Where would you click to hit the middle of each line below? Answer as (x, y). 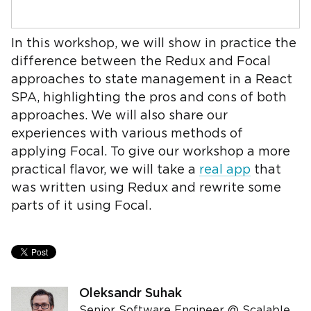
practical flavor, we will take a (105, 170)
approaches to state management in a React (152, 80)
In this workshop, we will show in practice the (154, 44)
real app (225, 170)
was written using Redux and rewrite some (146, 188)
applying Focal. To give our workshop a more (151, 152)
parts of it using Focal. (81, 206)
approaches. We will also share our (119, 116)
